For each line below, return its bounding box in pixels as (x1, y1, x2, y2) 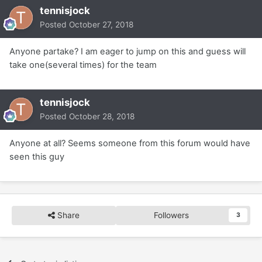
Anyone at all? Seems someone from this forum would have (9, 137, 250, 149)
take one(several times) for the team (9, 59, 157, 70)
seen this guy (9, 151, 64, 162)
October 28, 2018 (69, 111, 135, 121)
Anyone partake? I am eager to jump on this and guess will (9, 46, 246, 57)
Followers (154, 210, 189, 220)
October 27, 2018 (69, 19, 133, 29)
